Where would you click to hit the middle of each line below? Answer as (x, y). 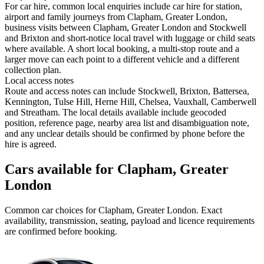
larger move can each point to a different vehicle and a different (122, 60)
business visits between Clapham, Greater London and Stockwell (126, 28)
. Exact (209, 210)
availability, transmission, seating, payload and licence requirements (130, 221)
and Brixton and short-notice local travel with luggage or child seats (130, 38)
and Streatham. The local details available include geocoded (115, 113)
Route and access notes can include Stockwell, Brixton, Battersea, (127, 91)
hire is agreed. (31, 144)
